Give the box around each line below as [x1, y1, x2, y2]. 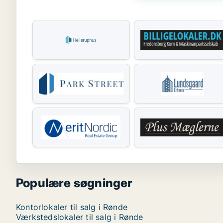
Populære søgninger [16, 176, 133, 190]
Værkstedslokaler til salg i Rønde [16, 212, 143, 222]
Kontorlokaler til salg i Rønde [16, 202, 127, 212]
